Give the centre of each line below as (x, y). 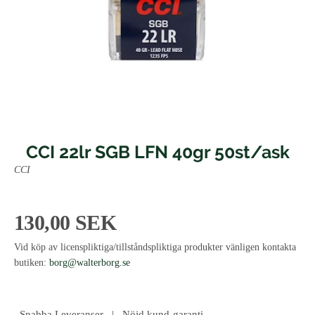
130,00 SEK (65, 223)
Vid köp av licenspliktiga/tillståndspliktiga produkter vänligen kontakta (155, 247)
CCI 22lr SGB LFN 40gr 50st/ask (157, 152)
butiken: (32, 263)
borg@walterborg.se (90, 263)
